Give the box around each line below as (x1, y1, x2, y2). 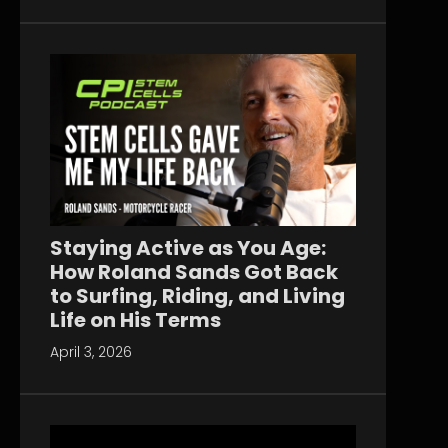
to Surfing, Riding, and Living (50, 282, 345, 311)
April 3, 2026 (50, 342, 132, 363)
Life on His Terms (50, 306, 221, 335)
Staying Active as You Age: (50, 234, 326, 263)
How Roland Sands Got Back (50, 258, 338, 287)
